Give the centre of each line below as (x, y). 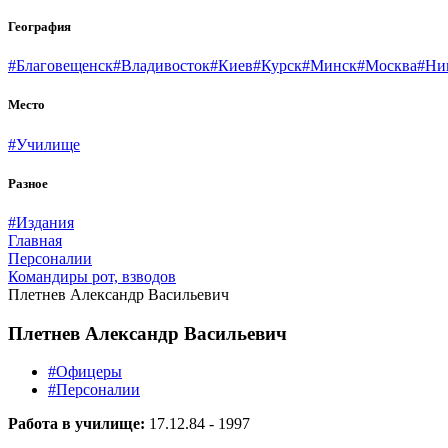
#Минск (329, 66)
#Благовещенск (60, 66)
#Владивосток (161, 66)
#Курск (277, 66)
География (39, 27)
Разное (28, 183)
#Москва (387, 66)
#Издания (41, 222)
